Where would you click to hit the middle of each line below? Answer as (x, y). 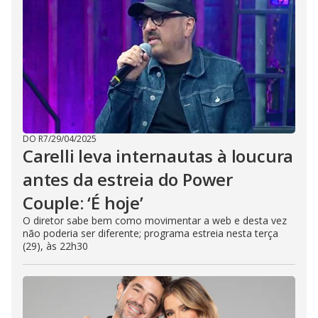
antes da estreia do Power (128, 180)
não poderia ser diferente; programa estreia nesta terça (150, 234)
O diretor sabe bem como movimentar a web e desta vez (155, 221)
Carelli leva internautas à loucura (158, 156)
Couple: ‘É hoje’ (83, 203)
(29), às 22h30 (55, 246)
